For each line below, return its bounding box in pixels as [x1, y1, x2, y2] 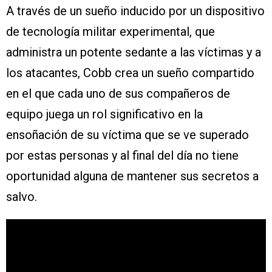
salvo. [6, 189, 37, 205]
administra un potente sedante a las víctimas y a [6, 45, 261, 60]
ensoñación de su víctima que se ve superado [6, 127, 249, 143]
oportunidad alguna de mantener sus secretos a [6, 169, 259, 184]
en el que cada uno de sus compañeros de [6, 86, 230, 101]
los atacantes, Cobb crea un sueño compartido [6, 66, 254, 81]
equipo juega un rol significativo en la [6, 107, 203, 122]
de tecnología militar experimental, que [6, 24, 215, 39]
